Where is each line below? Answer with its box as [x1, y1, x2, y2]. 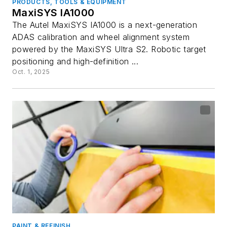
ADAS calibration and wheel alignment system [12, 31, 190, 42]
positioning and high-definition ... [12, 56, 138, 66]
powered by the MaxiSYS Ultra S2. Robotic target [12, 44, 206, 54]
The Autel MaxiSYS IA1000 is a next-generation [12, 19, 197, 30]
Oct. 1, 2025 [12, 67, 50, 75]
